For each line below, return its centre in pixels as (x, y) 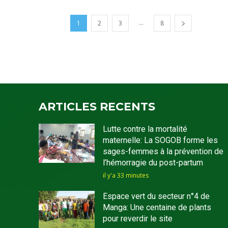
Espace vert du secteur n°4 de (156, 196)
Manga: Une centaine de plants (157, 208)
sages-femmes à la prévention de (163, 152)
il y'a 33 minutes (125, 176)
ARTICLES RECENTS (97, 107)
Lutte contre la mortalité (145, 129)
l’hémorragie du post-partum (153, 163)
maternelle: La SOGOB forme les (160, 140)
